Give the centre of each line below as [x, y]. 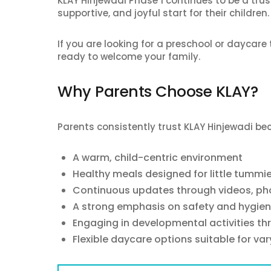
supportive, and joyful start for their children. [163, 13]
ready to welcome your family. [129, 56]
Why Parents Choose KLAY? [158, 91]
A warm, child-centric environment [158, 157]
